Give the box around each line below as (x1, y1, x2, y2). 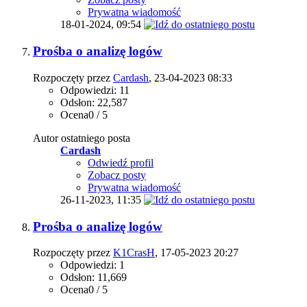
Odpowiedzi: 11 (60, 84, 130, 96)
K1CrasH (113, 247, 155, 259)
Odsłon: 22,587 (60, 96, 127, 108)
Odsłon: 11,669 (60, 271, 127, 284)
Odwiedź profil (88, 156, 153, 169)
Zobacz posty (88, 169, 146, 181)
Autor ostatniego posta (33, 132, 130, 144)
